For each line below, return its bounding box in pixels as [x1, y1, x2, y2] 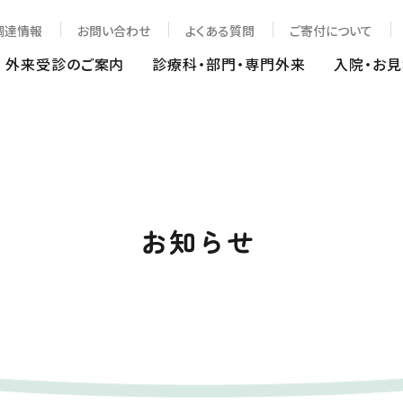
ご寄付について [290, 22, 372, 40]
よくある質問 [185, 22, 255, 40]
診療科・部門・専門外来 [152, 53, 307, 75]
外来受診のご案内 [4, 53, 125, 75]
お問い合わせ [77, 22, 150, 40]
